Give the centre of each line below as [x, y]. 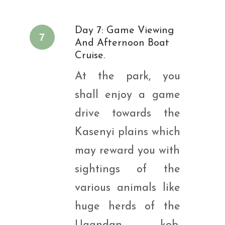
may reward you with [127, 151]
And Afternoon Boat [122, 43]
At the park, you [127, 77]
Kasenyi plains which [127, 132]
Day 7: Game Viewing [124, 31]
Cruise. [90, 56]
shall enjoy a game [127, 95]
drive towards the [127, 114]
